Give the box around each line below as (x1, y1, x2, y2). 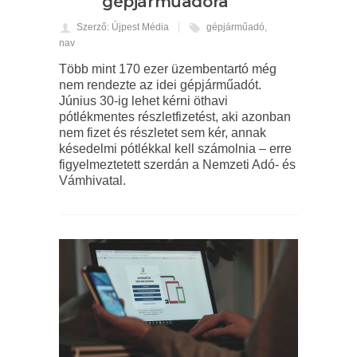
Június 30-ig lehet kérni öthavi (59, 94, 228, 108)
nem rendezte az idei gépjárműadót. (59, 78, 261, 92)
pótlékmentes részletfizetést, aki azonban (59, 110, 291, 124)
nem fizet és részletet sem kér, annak (59, 126, 266, 140)
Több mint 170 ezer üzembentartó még (59, 62, 277, 76)
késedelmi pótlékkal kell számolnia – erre (59, 142, 292, 156)
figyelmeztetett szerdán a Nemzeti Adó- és (59, 158, 296, 172)
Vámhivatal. (59, 174, 126, 188)
